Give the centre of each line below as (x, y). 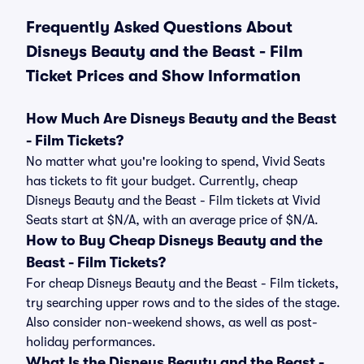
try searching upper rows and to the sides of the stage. (183, 303)
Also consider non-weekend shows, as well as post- (172, 323)
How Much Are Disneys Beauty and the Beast (181, 119)
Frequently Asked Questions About (159, 27)
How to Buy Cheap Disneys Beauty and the (174, 240)
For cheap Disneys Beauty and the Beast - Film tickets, (182, 284)
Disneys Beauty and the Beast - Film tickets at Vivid (173, 201)
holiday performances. (91, 342)
